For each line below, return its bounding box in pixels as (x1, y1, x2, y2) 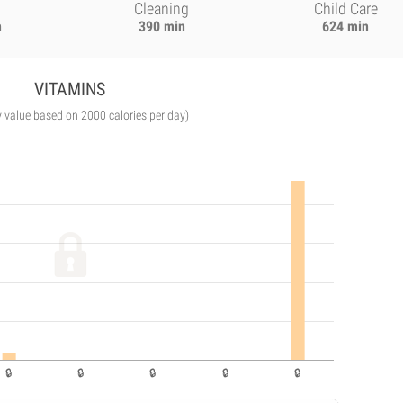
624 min (322, 18, 370, 35)
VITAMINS (34, 78, 106, 100)
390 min (138, 18, 185, 35)
